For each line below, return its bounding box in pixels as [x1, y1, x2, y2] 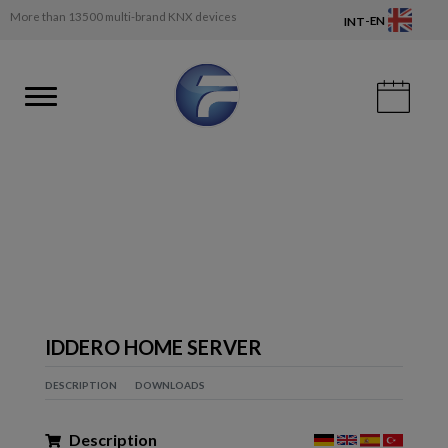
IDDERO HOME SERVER [45, 334, 262, 359]
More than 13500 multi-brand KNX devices [10, 9, 237, 24]
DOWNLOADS [135, 378, 205, 391]
